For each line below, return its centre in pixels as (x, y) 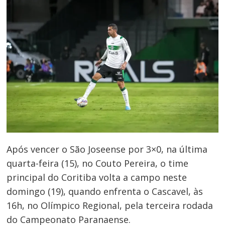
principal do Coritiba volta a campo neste (97, 178)
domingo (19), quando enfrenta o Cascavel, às (105, 192)
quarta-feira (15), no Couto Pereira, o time (98, 163)
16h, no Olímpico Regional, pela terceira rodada (110, 206)
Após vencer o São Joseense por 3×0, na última (107, 149)
